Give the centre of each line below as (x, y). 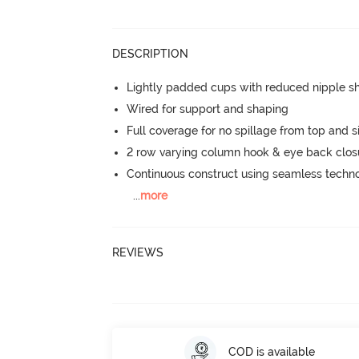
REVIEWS (138, 252)
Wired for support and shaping (208, 109)
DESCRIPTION (151, 54)
